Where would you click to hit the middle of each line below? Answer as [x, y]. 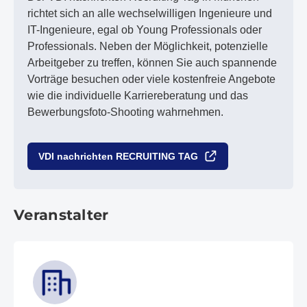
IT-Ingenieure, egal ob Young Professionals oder [145, 30]
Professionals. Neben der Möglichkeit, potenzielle [148, 46]
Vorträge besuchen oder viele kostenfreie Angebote [151, 79]
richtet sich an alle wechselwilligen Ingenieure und [150, 13]
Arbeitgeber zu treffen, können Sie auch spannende [152, 63]
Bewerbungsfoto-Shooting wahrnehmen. [125, 112]
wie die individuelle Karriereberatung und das [138, 96]
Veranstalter [61, 215]
